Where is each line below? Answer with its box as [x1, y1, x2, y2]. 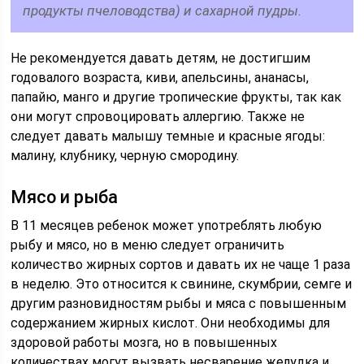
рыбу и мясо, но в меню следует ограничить [11, 237, 285, 253]
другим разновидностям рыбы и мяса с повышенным [11, 296, 347, 311]
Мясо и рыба [11, 187, 119, 207]
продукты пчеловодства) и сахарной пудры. [23, 2, 302, 19]
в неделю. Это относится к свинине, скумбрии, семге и [11, 276, 353, 292]
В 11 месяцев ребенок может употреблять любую [11, 218, 323, 233]
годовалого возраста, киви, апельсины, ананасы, [11, 70, 310, 85]
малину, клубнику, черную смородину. [11, 148, 240, 163]
